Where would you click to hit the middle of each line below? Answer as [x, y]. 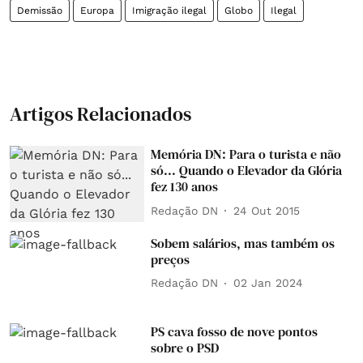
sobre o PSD [185, 348]
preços [171, 259]
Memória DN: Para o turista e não [246, 154]
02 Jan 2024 [269, 283]
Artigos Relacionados [100, 114]
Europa [97, 11]
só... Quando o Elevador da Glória [247, 170]
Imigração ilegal [169, 11]
